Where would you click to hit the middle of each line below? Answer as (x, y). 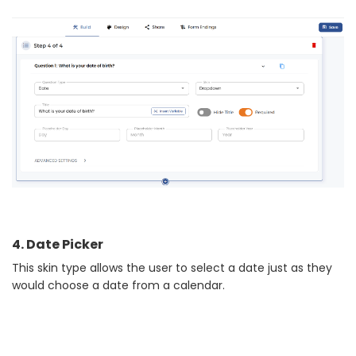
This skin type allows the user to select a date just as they (172, 268)
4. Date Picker (58, 244)
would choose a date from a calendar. (118, 285)
